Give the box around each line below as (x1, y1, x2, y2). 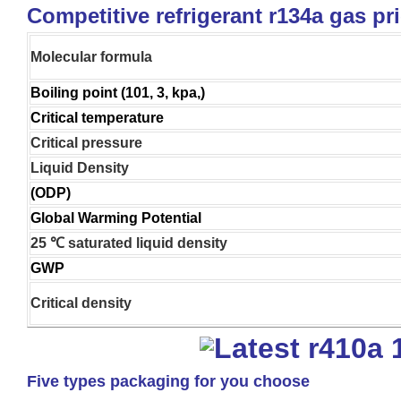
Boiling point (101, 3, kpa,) (30, 84, 205, 100)
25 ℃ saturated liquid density (30, 235, 227, 251)
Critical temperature (30, 109, 164, 125)
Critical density (30, 294, 132, 311)
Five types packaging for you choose (27, 371, 310, 390)
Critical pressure (30, 134, 142, 150)
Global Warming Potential (30, 209, 201, 226)
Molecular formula (30, 48, 152, 64)
